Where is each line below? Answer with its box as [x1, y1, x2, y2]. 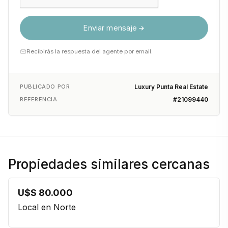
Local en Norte [18, 202, 76, 212]
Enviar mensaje [83, 23, 137, 32]
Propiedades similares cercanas [8, 156, 210, 172]
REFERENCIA [20, 96, 58, 103]
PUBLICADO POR [20, 83, 70, 90]
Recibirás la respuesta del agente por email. [26, 48, 153, 55]
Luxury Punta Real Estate [134, 83, 208, 91]
